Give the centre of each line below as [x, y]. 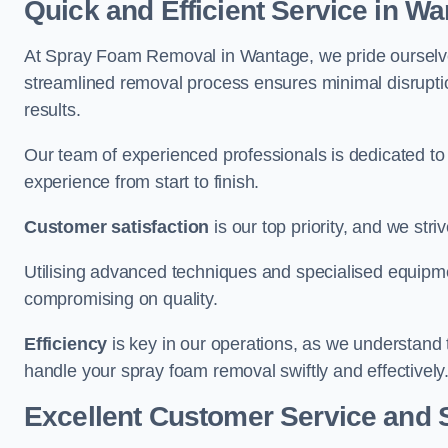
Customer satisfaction [117, 227]
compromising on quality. [121, 299]
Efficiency [66, 344]
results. [52, 110]
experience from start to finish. [142, 182]
